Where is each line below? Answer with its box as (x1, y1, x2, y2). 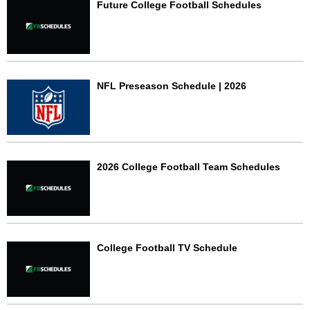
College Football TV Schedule (97, 242, 237, 254)
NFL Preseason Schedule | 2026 (97, 80, 246, 92)
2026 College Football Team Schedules (97, 161, 280, 173)
